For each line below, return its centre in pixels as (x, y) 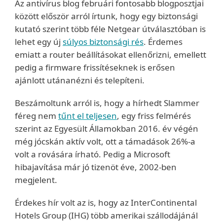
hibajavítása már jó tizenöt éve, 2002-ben (96, 167)
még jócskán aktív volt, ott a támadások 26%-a (105, 141)
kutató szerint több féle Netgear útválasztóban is (110, 29)
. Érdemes (163, 42)
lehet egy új (39, 42)
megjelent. (36, 180)
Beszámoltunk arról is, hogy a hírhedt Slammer (107, 103)
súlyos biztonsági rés (103, 42)
